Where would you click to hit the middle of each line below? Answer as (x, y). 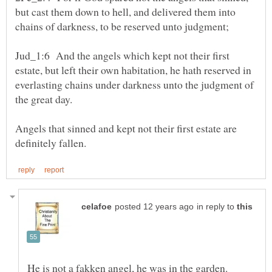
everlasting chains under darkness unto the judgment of (134, 85)
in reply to (217, 207)
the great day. (44, 99)
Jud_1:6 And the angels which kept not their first (122, 56)
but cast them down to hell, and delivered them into (125, 12)
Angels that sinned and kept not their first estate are (126, 128)
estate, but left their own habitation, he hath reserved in (133, 70)
